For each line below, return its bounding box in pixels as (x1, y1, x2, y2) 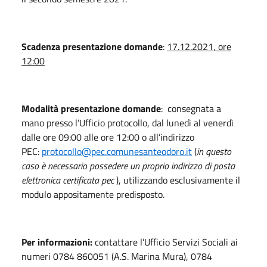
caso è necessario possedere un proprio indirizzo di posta (21, 158, 235, 173)
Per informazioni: (21, 234, 92, 249)
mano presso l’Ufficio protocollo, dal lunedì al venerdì (21, 115, 234, 130)
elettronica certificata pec (21, 172, 114, 187)
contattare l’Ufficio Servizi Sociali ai (92, 234, 238, 249)
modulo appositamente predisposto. (21, 187, 164, 201)
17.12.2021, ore (167, 39, 231, 54)
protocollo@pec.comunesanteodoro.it (42, 144, 192, 159)
